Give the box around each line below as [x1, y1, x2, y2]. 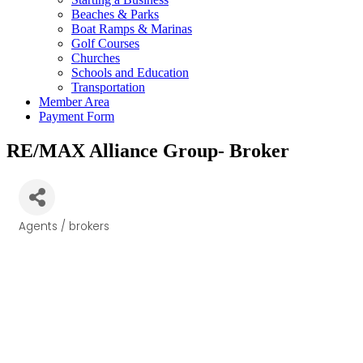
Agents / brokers [19, 218, 109, 234]
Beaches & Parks [71, 7, 159, 21]
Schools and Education [71, 66, 189, 79]
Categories [18, 228, 86, 244]
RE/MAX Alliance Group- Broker [6, 139, 289, 161]
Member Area [39, 95, 109, 109]
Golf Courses [71, 36, 139, 50]
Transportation [71, 80, 145, 94]
